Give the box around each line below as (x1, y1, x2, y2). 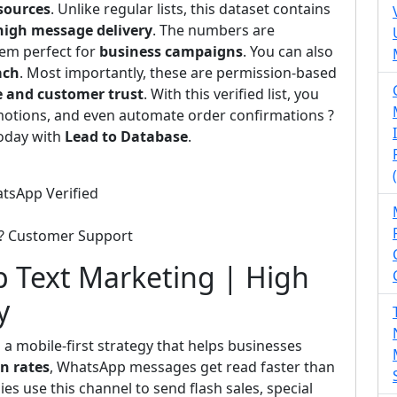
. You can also (243, 42, 333, 61)
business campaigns (99, 42, 243, 61)
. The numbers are (152, 20, 275, 40)
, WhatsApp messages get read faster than (50, 357, 335, 377)
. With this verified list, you (144, 84, 319, 104)
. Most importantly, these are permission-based (19, 63, 337, 82)
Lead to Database (65, 127, 188, 146)
